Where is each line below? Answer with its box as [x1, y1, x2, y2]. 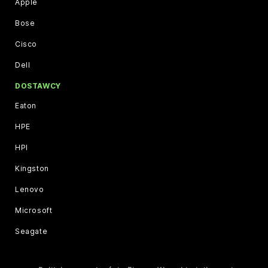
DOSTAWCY [15, 81, 61, 90]
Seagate [15, 226, 48, 236]
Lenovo [15, 184, 44, 194]
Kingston [15, 163, 49, 173]
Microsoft [15, 205, 53, 215]
